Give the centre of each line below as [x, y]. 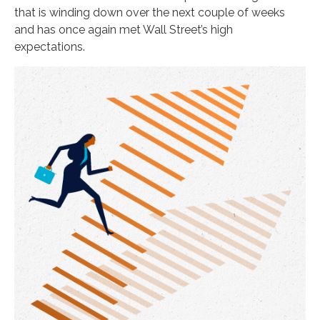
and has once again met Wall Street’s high [124, 30]
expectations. [50, 47]
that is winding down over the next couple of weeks [150, 12]
